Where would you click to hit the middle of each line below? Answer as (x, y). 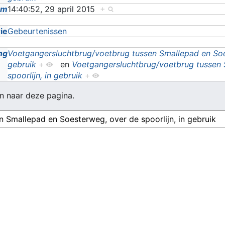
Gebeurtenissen (37, 31)
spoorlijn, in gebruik (45, 75)
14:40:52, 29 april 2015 (54, 9)
